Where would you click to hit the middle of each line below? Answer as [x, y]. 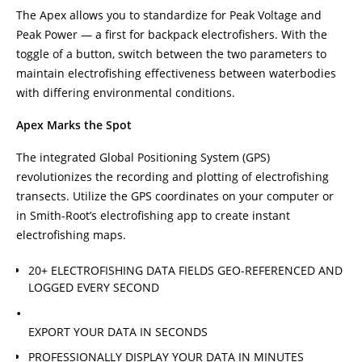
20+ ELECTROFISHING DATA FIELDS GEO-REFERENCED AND [185, 270]
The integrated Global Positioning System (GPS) [143, 157]
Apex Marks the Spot [74, 125]
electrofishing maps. [71, 235]
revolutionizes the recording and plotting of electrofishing [173, 177]
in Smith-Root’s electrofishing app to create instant [153, 215]
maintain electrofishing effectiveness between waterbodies [176, 73]
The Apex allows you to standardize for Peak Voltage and [169, 15]
